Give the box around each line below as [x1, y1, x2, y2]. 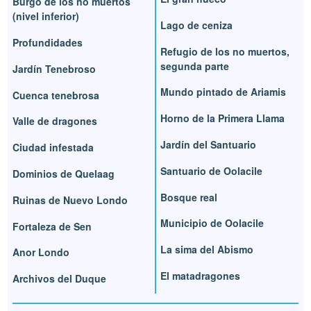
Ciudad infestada [12, 140, 94, 155]
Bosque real [160, 190, 217, 204]
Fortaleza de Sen [12, 219, 92, 233]
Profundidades [12, 35, 83, 49]
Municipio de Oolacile [160, 216, 264, 230]
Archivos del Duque [12, 271, 107, 286]
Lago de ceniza [160, 17, 233, 32]
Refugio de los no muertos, [160, 44, 289, 58]
